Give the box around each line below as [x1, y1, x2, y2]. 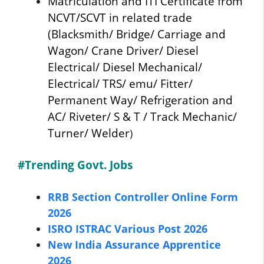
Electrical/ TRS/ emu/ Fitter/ [48, 76, 193, 91]
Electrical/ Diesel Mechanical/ [48, 60, 202, 75]
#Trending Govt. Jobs [18, 157, 133, 172]
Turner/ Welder [48, 126, 130, 141]
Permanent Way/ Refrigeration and [48, 93, 233, 108]
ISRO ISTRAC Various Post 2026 [48, 221, 207, 236]
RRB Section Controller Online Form [48, 189, 238, 204]
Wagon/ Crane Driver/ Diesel [48, 43, 199, 58]
